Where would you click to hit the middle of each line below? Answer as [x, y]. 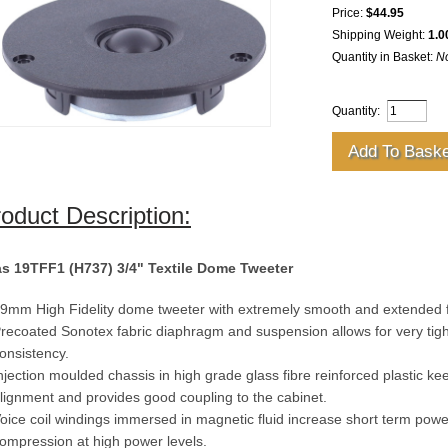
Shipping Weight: [380, 35]
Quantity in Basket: [384, 57]
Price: [349, 13]
